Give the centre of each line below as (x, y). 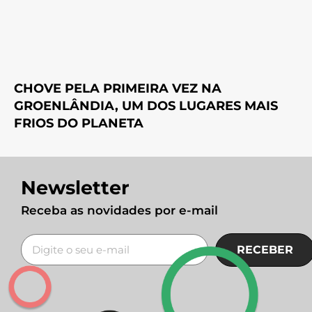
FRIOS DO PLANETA (79, 123)
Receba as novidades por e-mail (119, 210)
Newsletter (75, 187)
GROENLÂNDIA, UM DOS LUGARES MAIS (146, 106)
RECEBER (265, 249)
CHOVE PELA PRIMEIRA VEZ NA (118, 88)
